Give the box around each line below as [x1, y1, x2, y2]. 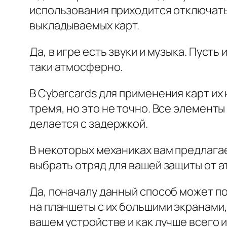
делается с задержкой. [29, 116, 148, 132]
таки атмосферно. [29, 59, 123, 75]
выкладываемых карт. [29, 18, 140, 33]
